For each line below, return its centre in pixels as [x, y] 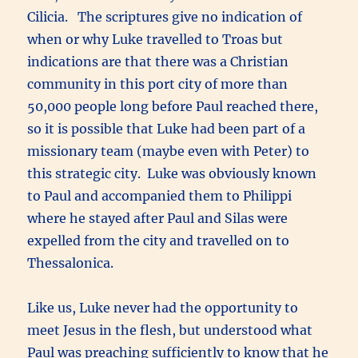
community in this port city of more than [158, 84]
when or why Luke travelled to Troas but [155, 39]
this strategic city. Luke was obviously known [172, 173]
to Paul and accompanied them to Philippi [160, 195]
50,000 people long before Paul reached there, [173, 106]
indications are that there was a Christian [158, 61]
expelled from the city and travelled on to [159, 240]
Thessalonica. [71, 263]
